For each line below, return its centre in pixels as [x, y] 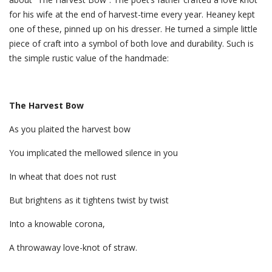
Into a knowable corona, [58, 224]
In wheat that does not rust [64, 176]
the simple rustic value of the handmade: [90, 58]
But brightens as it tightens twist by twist [90, 200]
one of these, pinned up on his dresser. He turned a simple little [133, 29]
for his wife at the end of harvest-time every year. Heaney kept [132, 14]
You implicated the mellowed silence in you [95, 153]
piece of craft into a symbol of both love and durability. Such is [131, 43]
